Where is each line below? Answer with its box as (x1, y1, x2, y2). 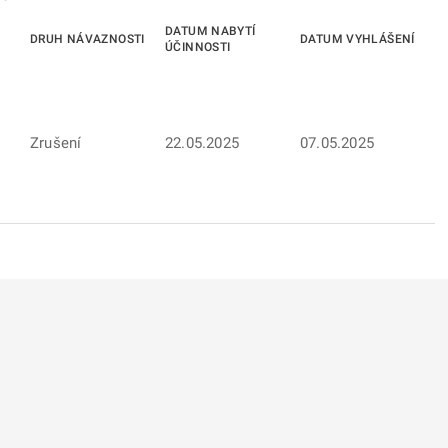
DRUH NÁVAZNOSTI (30, 32, 145, 46)
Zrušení (30, 134, 82, 152)
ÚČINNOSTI (165, 40, 231, 54)
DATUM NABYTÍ (165, 24, 256, 38)
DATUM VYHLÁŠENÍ (300, 32, 415, 46)
